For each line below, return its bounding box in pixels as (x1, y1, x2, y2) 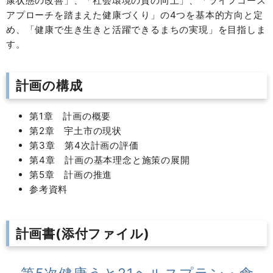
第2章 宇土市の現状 (29, 124, 132, 136)
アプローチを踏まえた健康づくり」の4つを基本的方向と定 (6, 9, 263, 21)
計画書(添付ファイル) (15, 225, 150, 241)
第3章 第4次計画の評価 (29, 139, 149, 151)
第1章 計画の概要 (29, 110, 127, 122)
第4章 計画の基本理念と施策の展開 (29, 154, 200, 166)
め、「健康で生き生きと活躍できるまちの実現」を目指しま (6, 24, 266, 35)
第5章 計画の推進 (29, 168, 122, 180)
